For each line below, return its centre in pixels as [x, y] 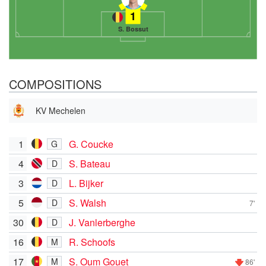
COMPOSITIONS [55, 84]
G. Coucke [91, 144]
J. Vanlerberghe [102, 222]
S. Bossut [133, 29]
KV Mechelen [61, 110]
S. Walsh [88, 202]
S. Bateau [90, 163]
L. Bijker [86, 183]
